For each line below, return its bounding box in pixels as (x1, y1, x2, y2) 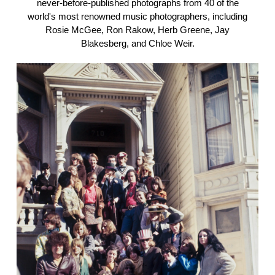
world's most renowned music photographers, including (28, 11, 247, 22)
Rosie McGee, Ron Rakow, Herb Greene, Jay (45, 25, 230, 36)
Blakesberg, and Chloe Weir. (80, 38, 195, 49)
